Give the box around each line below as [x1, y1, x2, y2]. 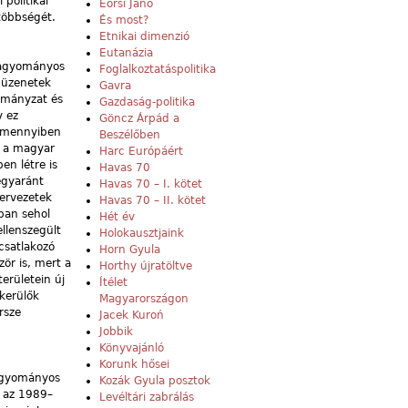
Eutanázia [99, 46, 153, 60]
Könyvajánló [99, 342, 164, 355]
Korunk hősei [99, 358, 169, 372]
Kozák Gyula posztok [99, 374, 210, 388]
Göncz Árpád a [99, 112, 179, 126]
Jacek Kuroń [99, 309, 164, 322]
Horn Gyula [99, 243, 160, 257]
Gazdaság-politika [99, 96, 195, 109]
